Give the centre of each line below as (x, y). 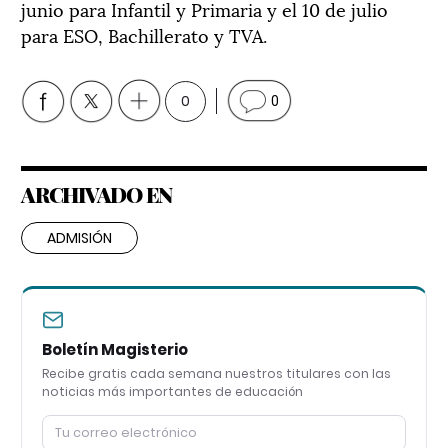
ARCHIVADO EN (96, 193)
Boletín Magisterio (115, 349)
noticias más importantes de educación (172, 391)
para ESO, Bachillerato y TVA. (144, 34)
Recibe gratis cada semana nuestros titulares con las (216, 373)
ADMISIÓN (79, 237)
